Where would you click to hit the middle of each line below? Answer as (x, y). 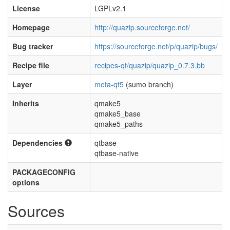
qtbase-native (117, 153)
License (26, 8)
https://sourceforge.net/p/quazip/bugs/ (156, 46)
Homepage (31, 27)
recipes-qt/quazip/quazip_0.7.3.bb (150, 65)
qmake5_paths (119, 124)
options (26, 182)
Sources (36, 211)
